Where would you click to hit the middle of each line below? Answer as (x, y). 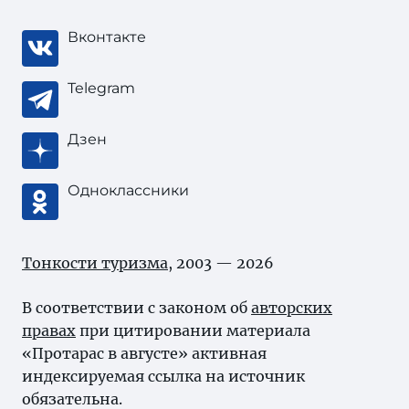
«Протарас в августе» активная (144, 353)
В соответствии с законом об (136, 308)
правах (49, 330)
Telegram (101, 88)
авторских (292, 308)
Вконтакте (107, 37)
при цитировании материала (193, 330)
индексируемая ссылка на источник (163, 376)
